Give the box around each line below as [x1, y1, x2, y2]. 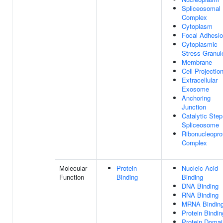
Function [59, 172, 84, 182]
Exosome [182, 84, 209, 94]
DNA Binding [182, 181, 219, 191]
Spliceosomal [182, 3, 221, 13]
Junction [182, 102, 206, 111]
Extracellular [182, 75, 218, 85]
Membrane [182, 57, 212, 67]
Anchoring [182, 93, 211, 103]
